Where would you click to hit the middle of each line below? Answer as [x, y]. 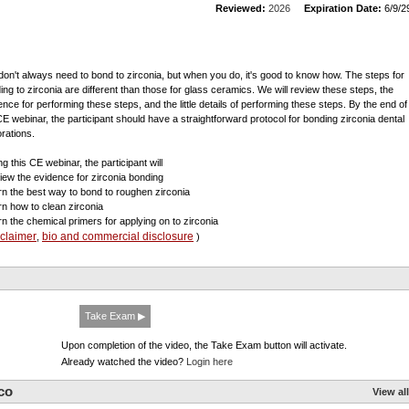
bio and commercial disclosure [118, 236]
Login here [210, 362]
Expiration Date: [343, 8]
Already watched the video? [124, 362]
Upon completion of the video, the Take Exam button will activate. [204, 345]
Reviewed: [241, 8]
